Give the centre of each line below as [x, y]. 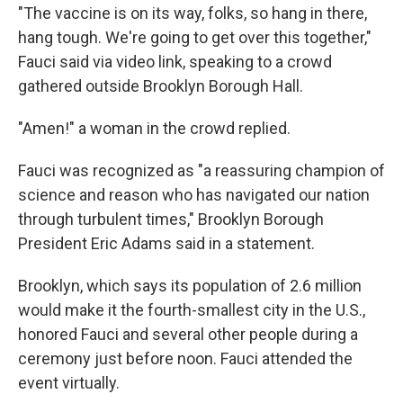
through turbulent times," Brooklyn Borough [171, 219]
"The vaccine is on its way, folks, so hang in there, [193, 13]
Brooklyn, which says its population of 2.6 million [190, 286]
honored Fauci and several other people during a [188, 335]
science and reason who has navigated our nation [194, 195]
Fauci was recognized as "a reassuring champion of [201, 171]
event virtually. [69, 383]
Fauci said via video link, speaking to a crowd [175, 62]
